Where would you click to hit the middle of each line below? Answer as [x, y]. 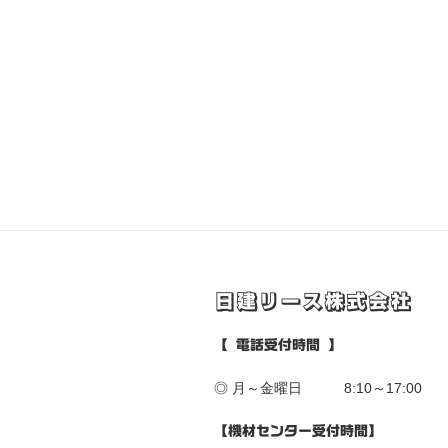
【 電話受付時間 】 [278, 344]
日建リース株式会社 [313, 302]
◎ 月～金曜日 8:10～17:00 [318, 387]
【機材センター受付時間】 [298, 430]
